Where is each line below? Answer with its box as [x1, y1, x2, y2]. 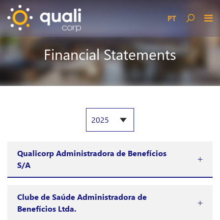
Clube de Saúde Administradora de [17, 192, 147, 202]
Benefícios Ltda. [17, 203, 76, 214]
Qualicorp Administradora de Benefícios [17, 148, 166, 158]
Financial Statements [44, 44, 176, 64]
